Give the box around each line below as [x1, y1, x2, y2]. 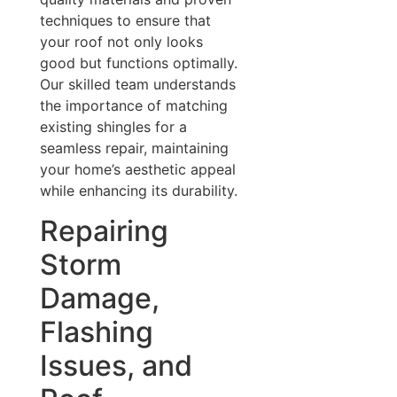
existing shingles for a [39, 118, 187, 136]
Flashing [39, 314, 153, 349]
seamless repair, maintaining [39, 139, 229, 158]
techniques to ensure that [39, 12, 211, 30]
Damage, [39, 280, 160, 315]
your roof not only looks [39, 33, 203, 51]
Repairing [39, 213, 168, 248]
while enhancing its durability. [39, 182, 237, 200]
